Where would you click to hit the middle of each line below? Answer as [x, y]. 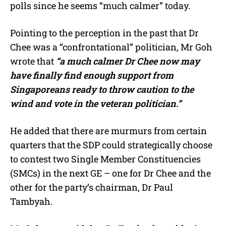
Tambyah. [31, 202]
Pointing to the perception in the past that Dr [104, 33]
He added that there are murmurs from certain [108, 131]
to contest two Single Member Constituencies [105, 159]
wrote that [33, 61]
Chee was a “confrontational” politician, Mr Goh [111, 47]
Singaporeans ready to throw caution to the [102, 90]
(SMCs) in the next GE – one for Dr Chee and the [110, 173]
